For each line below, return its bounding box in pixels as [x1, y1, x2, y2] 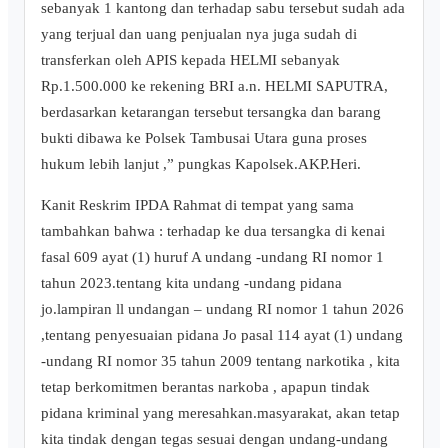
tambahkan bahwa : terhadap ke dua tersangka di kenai [41, 221, 385, 239]
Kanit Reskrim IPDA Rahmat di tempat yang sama [41, 195, 354, 213]
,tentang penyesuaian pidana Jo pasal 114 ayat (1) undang [41, 325, 403, 343]
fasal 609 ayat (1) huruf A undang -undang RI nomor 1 [41, 247, 384, 265]
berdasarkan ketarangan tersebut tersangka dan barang [41, 102, 381, 120]
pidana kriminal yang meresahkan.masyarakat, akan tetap [41, 403, 400, 421]
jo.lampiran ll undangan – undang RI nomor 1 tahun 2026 [41, 299, 404, 317]
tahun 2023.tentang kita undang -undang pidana [41, 273, 342, 291]
